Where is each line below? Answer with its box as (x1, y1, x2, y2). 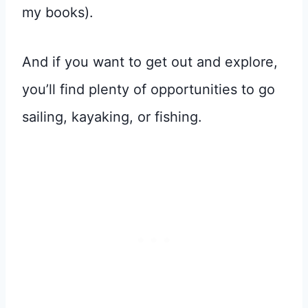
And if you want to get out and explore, (22, 53, 278, 70)
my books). (22, 3, 98, 21)
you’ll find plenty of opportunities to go (22, 80, 275, 98)
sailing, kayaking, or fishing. (22, 108, 202, 125)
